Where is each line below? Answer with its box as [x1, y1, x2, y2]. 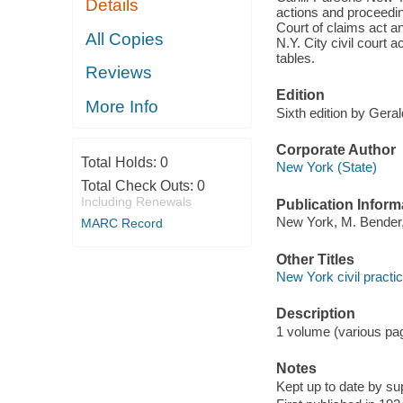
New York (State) [275, 159, 377, 175]
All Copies [85, 29, 165, 49]
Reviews [85, 63, 153, 83]
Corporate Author [275, 141, 396, 157]
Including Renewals [80, 194, 192, 210]
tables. [275, 49, 315, 66]
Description [275, 306, 355, 322]
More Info [85, 96, 159, 116]
